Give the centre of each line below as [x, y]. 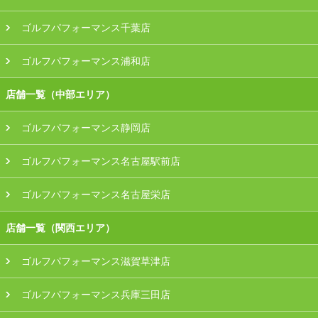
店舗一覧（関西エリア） [60, 228]
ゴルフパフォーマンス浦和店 [86, 61]
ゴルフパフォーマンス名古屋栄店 [96, 194]
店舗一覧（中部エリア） [60, 94]
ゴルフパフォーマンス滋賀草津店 [96, 261]
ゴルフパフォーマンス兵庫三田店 [96, 295]
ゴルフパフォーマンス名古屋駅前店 [101, 161]
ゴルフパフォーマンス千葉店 [86, 28]
